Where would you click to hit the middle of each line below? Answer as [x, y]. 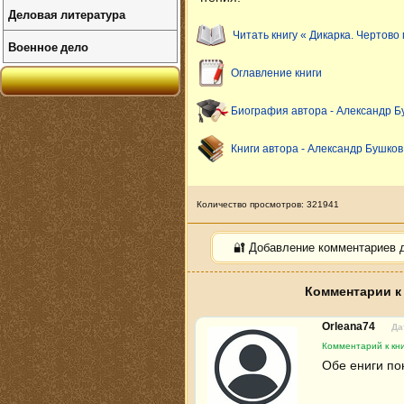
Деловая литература [67, 14]
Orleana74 [350, 326]
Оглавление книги [276, 73]
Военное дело [48, 46]
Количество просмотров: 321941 [268, 204]
